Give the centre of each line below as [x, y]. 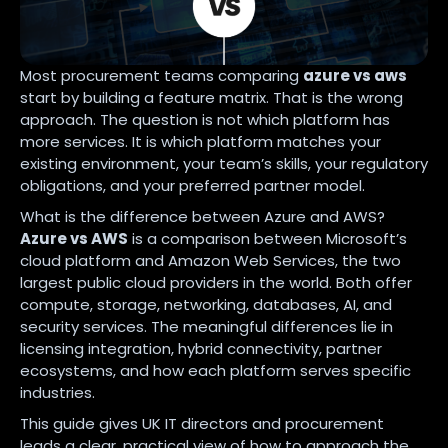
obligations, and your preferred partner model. [192, 185]
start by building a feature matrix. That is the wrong [211, 97]
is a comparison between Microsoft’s [267, 238]
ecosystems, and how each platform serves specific [215, 370]
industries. [57, 392]
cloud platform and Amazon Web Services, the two [210, 260]
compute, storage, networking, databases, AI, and [206, 304]
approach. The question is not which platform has [205, 119]
